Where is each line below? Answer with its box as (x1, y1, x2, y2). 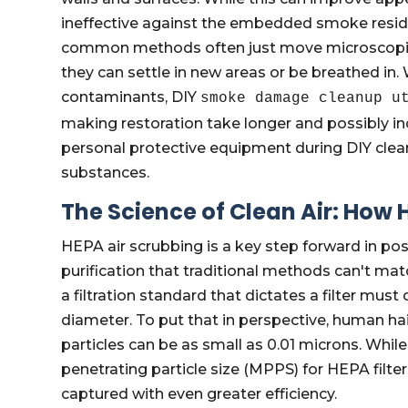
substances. (61, 164, 150, 181)
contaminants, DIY (61, 88, 201, 106)
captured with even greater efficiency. (61, 385, 338, 403)
